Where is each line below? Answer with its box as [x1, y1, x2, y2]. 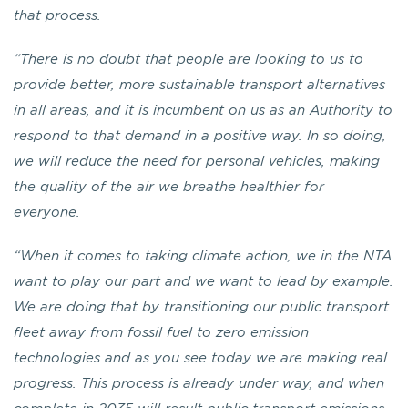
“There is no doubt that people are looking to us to [14, 53, 363, 66]
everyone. [14, 206, 80, 219]
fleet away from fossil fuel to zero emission [14, 326, 309, 340]
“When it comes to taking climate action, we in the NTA [14, 250, 392, 263]
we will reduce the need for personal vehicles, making [14, 155, 380, 168]
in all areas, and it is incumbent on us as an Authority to [14, 104, 393, 117]
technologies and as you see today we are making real [14, 352, 387, 365]
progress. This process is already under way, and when [14, 377, 384, 391]
